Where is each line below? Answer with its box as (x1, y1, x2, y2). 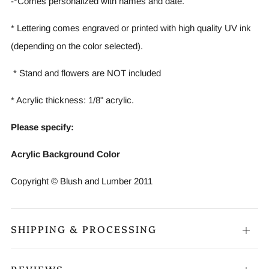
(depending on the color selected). (11, 40, 143, 51)
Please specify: (11, 121, 74, 132)
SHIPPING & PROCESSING (11, 222, 157, 235)
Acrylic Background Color (11, 148, 120, 159)
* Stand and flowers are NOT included (11, 67, 161, 78)
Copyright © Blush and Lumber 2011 (11, 175, 153, 186)
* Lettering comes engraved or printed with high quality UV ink (11, 22, 251, 33)
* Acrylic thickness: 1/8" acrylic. (11, 94, 134, 105)
